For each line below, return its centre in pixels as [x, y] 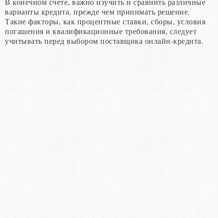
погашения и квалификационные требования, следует [101, 31]
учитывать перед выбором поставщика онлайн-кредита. [104, 40]
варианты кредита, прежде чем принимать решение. [98, 11]
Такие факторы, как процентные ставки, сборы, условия [105, 21]
